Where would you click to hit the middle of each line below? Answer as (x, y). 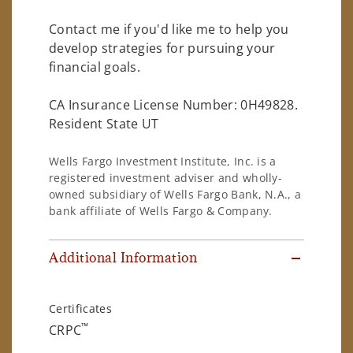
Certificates (80, 309)
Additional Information (123, 258)
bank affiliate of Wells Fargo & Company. (161, 211)
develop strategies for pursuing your (162, 48)
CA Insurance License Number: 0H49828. (173, 104)
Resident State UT (104, 123)
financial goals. (95, 67)
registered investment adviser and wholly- (166, 178)
